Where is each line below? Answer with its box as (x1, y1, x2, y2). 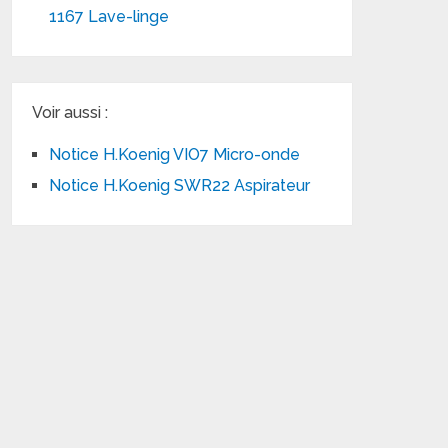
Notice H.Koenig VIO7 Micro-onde (49, 145, 301, 164)
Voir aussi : (32, 103, 109, 122)
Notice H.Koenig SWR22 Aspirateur (49, 176, 311, 195)
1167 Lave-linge (49, 7, 170, 26)
